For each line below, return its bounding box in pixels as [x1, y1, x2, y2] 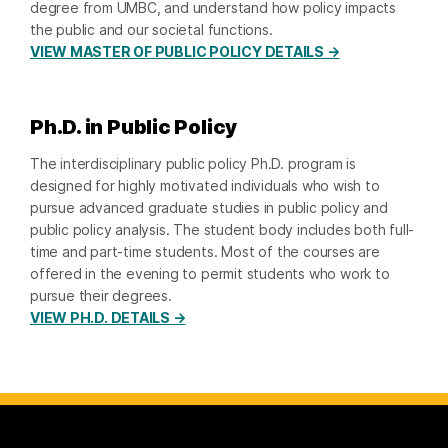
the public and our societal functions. [30, 21, 273, 39]
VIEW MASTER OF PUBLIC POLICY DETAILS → [30, 43, 340, 61]
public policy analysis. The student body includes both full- [30, 221, 415, 239]
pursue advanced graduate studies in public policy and [30, 199, 388, 217]
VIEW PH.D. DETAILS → [30, 309, 186, 327]
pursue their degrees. [30, 287, 172, 305]
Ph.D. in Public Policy [30, 115, 238, 140]
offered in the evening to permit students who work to [30, 265, 390, 283]
